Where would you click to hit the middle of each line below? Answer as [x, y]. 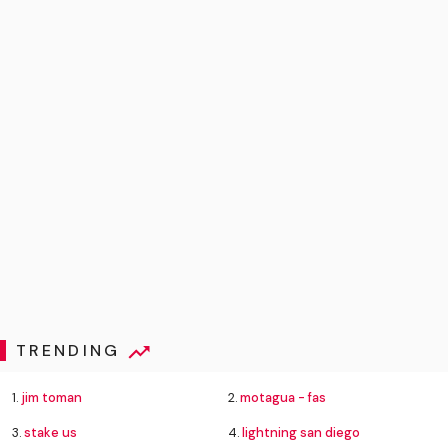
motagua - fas [283, 397]
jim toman [51, 397]
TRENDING [71, 350]
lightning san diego [301, 432]
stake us [50, 432]
